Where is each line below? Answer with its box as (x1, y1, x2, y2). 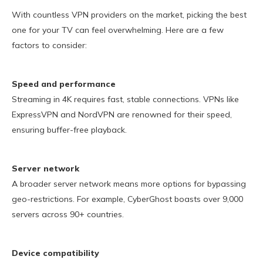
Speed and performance (12, 79, 116, 90)
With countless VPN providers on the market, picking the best (12, 9, 247, 21)
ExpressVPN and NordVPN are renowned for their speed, (12, 109, 232, 120)
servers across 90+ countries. (12, 209, 124, 220)
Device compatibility (12, 248, 99, 259)
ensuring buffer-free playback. (12, 124, 127, 136)
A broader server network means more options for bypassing (12, 178, 246, 190)
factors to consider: (12, 40, 87, 51)
